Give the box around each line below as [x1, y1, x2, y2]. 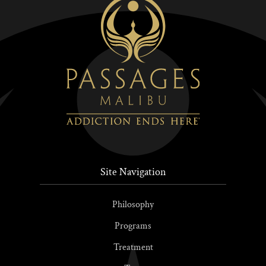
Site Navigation [100, 165, 166, 179]
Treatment [113, 241, 153, 254]
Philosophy [112, 198, 154, 211]
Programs [115, 220, 151, 233]
